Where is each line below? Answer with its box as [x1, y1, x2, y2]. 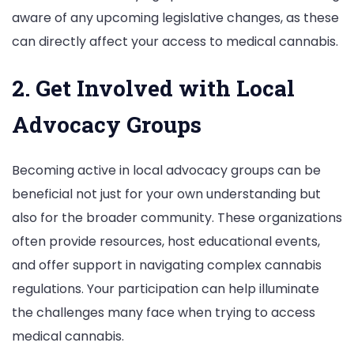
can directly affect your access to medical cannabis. [12, 32, 338, 51]
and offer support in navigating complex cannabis [12, 255, 322, 274]
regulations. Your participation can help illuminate [12, 279, 319, 298]
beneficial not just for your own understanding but [12, 184, 321, 203]
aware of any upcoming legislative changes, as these [12, 8, 339, 27]
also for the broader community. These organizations [12, 208, 342, 227]
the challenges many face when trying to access [12, 303, 315, 322]
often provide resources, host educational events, [12, 232, 320, 250]
